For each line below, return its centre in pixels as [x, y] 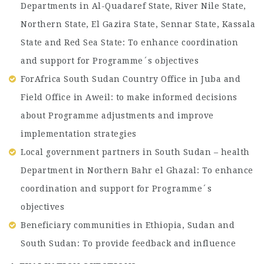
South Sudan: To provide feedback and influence [128, 243]
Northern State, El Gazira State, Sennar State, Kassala [138, 24]
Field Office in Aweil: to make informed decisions [129, 97]
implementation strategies [79, 134]
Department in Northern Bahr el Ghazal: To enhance [137, 170]
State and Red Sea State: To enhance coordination [129, 42]
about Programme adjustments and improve [117, 115]
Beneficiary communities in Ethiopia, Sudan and [128, 225]
